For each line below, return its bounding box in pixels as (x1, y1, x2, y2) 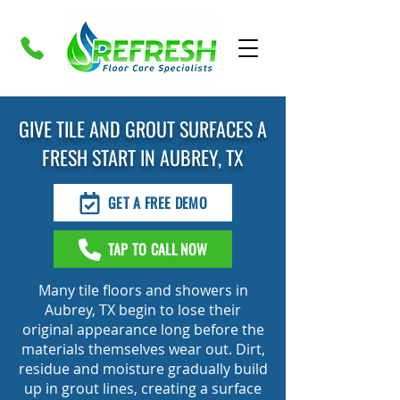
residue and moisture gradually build (18, 359, 268, 379)
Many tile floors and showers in (37, 280, 248, 300)
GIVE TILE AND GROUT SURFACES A (19, 114, 267, 143)
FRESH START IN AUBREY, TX (42, 143, 244, 171)
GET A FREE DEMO (108, 192, 207, 213)
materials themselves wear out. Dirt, (21, 339, 265, 359)
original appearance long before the (21, 320, 264, 339)
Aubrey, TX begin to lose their (45, 300, 241, 320)
